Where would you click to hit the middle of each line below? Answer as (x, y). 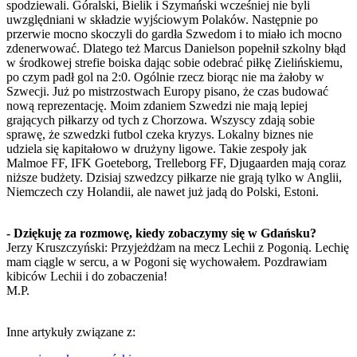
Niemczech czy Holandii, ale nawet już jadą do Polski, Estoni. (163, 191)
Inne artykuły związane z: (71, 331)
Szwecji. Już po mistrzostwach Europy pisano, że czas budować (167, 91)
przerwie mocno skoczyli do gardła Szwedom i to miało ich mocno (174, 33)
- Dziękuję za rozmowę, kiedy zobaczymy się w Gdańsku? (161, 233)
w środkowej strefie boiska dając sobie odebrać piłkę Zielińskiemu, (175, 62)
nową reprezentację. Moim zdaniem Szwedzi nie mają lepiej (157, 105)
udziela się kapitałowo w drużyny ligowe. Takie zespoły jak (157, 148)
